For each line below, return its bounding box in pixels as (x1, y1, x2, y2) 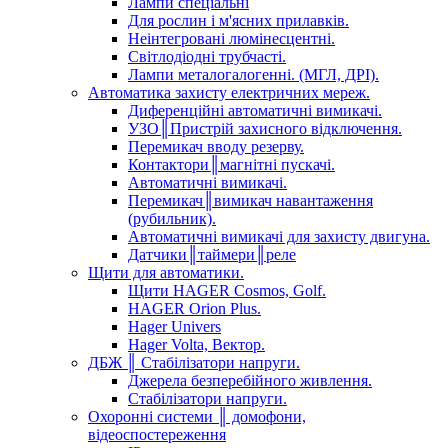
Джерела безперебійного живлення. (128, 372, 372, 390)
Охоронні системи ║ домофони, (88, 408, 306, 426)
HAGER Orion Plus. (128, 300, 261, 318)
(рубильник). (128, 210, 216, 228)
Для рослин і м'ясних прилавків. (128, 12, 349, 30)
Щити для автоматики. (88, 264, 244, 282)
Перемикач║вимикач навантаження (128, 192, 373, 210)
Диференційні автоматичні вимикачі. (128, 102, 382, 120)
